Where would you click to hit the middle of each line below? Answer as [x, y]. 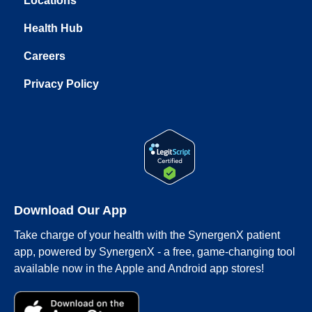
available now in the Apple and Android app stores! [139, 268]
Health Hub [53, 28]
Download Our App [70, 210]
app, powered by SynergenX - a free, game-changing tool [155, 251]
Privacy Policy [61, 84]
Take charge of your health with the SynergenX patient [147, 235]
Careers [44, 56]
